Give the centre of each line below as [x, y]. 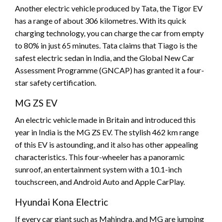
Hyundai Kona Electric [61, 202]
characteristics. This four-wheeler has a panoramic [100, 157]
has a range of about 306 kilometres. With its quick [101, 21]
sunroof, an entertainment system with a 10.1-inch [98, 169]
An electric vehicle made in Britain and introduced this [105, 120]
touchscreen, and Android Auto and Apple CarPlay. [100, 182]
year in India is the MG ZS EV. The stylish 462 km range [107, 132]
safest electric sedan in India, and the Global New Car [105, 58]
